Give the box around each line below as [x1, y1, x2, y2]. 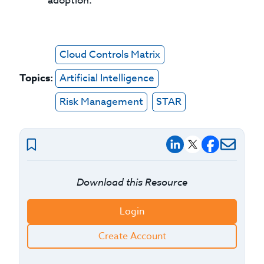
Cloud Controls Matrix [60, 47, 161, 62]
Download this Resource [77, 175, 187, 189]
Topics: [19, 71, 54, 85]
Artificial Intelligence [60, 71, 155, 85]
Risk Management [60, 94, 144, 109]
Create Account [98, 229, 166, 243]
